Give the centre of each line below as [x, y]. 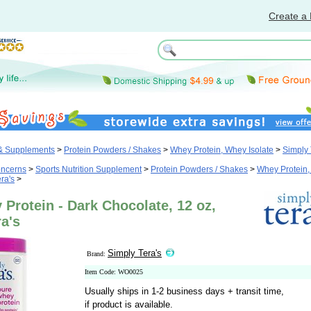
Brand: [97, 254]
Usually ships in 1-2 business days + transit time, [184, 291]
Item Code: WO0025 [114, 272]
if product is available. [129, 304]
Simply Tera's [135, 253]
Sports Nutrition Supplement [89, 169]
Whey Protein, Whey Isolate [222, 150]
